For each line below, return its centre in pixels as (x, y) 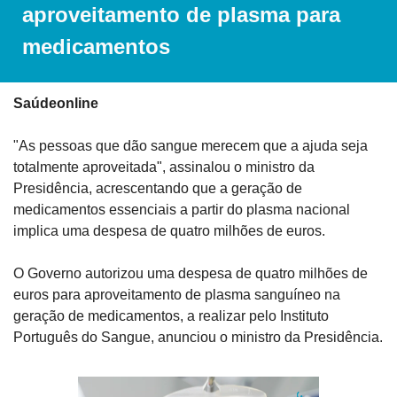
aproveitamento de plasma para (181, 14)
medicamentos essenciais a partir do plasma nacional (182, 209)
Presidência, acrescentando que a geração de (158, 188)
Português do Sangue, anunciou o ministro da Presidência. (198, 337)
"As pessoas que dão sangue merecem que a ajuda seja (191, 145)
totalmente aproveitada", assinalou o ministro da (164, 167)
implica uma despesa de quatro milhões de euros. (169, 230)
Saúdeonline (56, 103)
